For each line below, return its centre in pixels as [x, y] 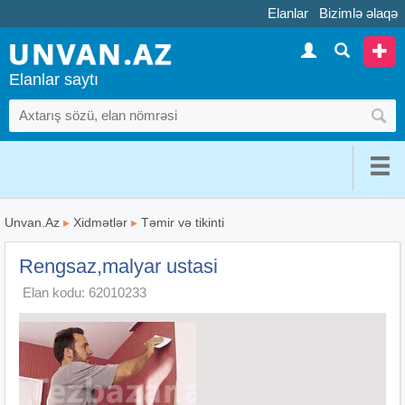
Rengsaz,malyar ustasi [118, 266]
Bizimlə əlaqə [358, 13]
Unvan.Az [32, 222]
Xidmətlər [100, 222]
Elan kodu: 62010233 [85, 292]
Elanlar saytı [54, 79]
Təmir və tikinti [183, 222]
